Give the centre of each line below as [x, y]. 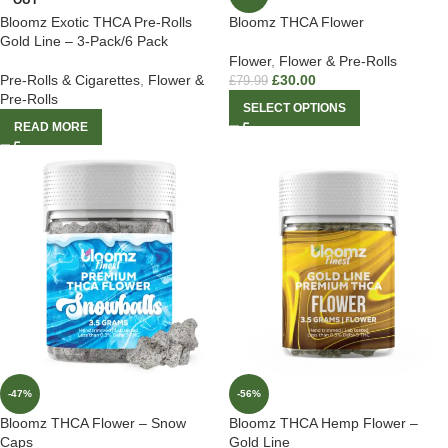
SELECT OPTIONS [294, 108]
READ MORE [51, 127]
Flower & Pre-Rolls [338, 61]
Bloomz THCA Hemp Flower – [323, 423]
